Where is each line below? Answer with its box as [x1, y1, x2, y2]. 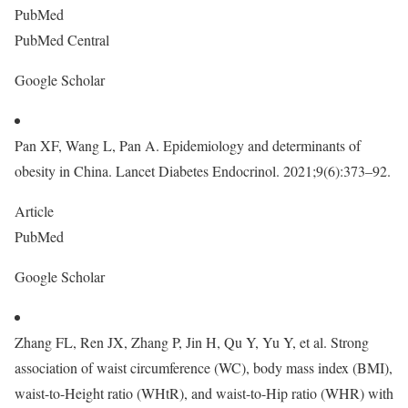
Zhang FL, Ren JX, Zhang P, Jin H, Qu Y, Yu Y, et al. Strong [15, 332, 369, 352]
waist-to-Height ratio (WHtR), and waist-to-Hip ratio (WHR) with [15, 383, 393, 403]
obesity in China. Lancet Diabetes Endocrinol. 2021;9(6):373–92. [15, 161, 391, 180]
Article [15, 201, 58, 220]
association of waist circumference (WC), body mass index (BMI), [15, 358, 393, 377]
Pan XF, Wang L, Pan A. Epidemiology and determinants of [15, 136, 361, 155]
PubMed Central [15, 30, 114, 49]
